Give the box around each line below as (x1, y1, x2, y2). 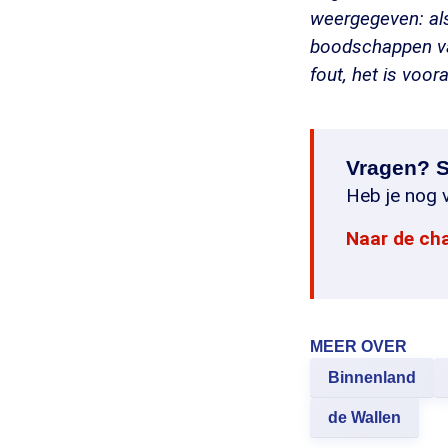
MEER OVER (310, 338, 407, 355)
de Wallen (328, 409, 401, 426)
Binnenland (328, 369, 416, 386)
